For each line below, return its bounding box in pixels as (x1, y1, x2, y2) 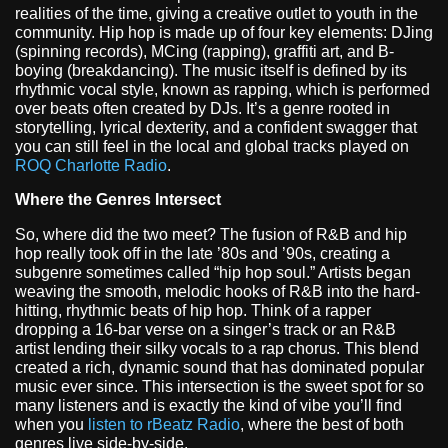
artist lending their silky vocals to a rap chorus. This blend (15, 339, 419, 357)
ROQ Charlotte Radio (15, 157, 167, 175)
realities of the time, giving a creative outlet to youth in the (15, 5, 418, 23)
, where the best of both (240, 415, 404, 433)
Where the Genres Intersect (15, 190, 221, 208)
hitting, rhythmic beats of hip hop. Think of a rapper (15, 301, 371, 319)
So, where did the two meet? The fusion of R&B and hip (15, 225, 407, 243)
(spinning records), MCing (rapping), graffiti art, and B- (15, 43, 394, 61)
